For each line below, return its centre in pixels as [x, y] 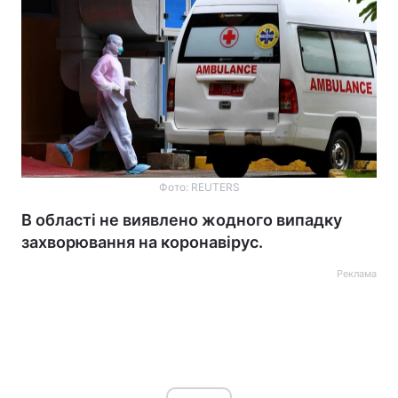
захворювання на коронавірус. [142, 242]
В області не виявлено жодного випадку [182, 220]
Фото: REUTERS [199, 187]
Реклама [357, 274]
